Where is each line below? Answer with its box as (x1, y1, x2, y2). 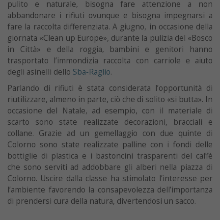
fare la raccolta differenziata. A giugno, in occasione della (7, 21, 213, 32)
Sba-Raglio (73, 66, 110, 77)
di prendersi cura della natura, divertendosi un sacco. (7, 195, 196, 206)
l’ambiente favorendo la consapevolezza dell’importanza (7, 184, 213, 195)
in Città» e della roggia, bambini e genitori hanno (7, 44, 213, 55)
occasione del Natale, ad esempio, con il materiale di (7, 105, 213, 116)
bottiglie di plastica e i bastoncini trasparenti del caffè (7, 150, 213, 161)
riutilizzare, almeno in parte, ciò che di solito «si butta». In (7, 94, 213, 105)
